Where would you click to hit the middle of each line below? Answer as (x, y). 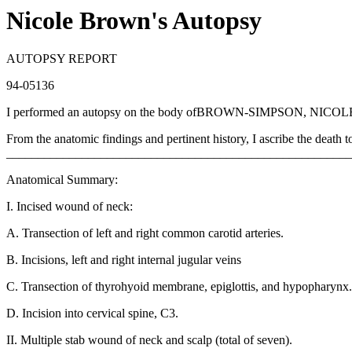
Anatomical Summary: (62, 180)
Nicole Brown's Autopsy (134, 20)
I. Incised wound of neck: (70, 207)
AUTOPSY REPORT (62, 59)
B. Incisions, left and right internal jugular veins (124, 260)
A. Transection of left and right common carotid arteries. (145, 233)
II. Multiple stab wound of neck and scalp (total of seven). (149, 340)
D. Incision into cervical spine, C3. (92, 313)
